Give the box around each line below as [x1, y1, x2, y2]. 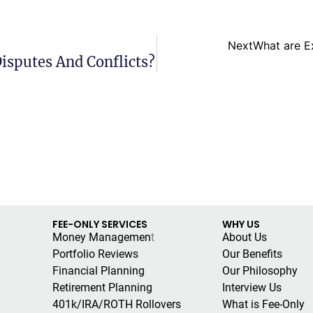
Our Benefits [221, 247, 282, 261]
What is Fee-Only [221, 297, 305, 311]
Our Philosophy [221, 263, 298, 277]
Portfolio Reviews [52, 247, 138, 261]
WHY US [221, 217, 260, 231]
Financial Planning [52, 263, 145, 277]
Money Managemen [52, 230, 151, 244]
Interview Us [221, 280, 282, 294]
